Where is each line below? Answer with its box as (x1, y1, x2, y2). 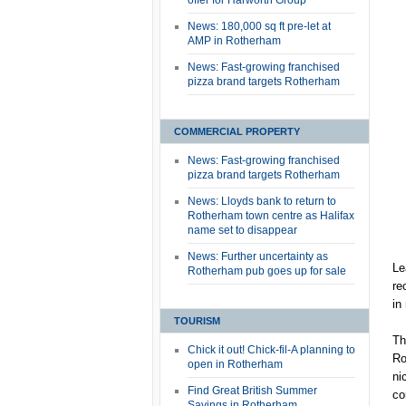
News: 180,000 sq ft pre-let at (188, 20, 331, 33)
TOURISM (174, 315, 220, 326)
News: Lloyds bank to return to (188, 195, 336, 208)
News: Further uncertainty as (188, 250, 328, 263)
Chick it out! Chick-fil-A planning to (188, 343, 355, 356)
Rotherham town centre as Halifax (188, 209, 354, 222)
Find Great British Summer (188, 384, 317, 397)
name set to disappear (188, 224, 297, 237)
